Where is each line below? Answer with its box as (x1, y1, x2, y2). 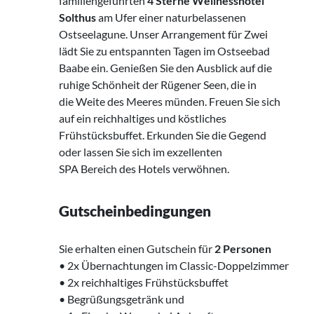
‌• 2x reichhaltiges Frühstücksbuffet (59, 275, 228, 289)
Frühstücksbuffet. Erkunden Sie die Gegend (59, 128, 266, 142)
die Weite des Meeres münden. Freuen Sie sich (59, 95, 280, 109)
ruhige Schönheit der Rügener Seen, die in (59, 78, 257, 92)
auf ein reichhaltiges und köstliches (59, 111, 226, 125)
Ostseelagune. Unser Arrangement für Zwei (59, 27, 268, 41)
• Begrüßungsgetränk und (59, 292, 184, 306)
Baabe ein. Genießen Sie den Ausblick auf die (59, 61, 272, 75)
